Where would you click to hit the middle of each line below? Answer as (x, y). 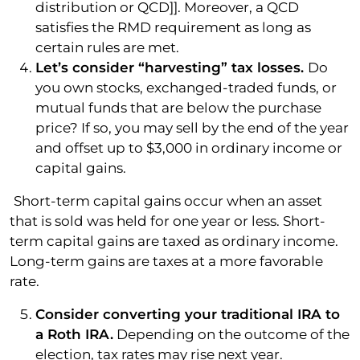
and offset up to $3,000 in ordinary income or (189, 147)
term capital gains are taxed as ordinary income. (174, 241)
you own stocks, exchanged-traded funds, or (186, 87)
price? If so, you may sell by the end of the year (192, 127)
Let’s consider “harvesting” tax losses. (172, 67)
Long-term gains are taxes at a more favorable (166, 261)
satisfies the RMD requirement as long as (173, 27)
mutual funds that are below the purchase (178, 107)
